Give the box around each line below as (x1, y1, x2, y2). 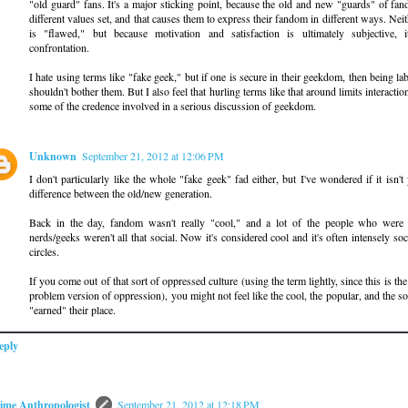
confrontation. (29, 39, 89, 55)
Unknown (29, 148, 76, 164)
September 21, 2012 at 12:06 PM (82, 148, 224, 163)
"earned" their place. (29, 301, 116, 317)
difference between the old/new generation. (29, 185, 212, 200)
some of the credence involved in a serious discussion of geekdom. (29, 97, 316, 113)
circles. (29, 243, 59, 259)
